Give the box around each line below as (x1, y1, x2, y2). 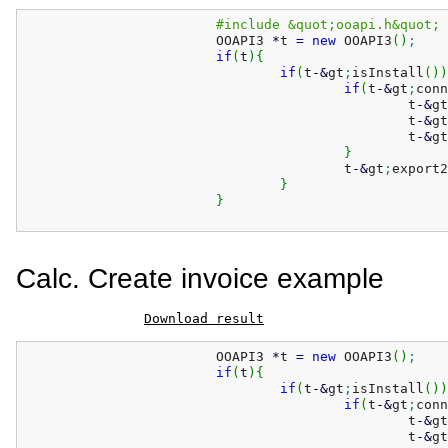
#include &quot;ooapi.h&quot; (215, 16, 440, 32)
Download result (144, 311, 264, 326)
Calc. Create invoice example (16, 263, 384, 294)
